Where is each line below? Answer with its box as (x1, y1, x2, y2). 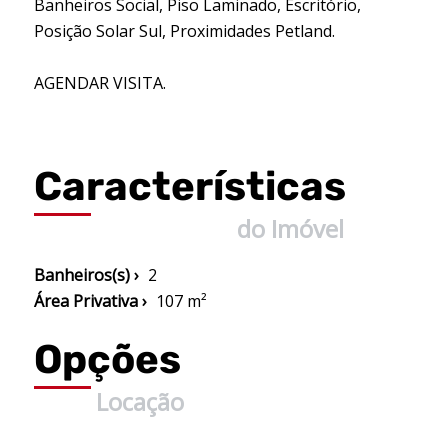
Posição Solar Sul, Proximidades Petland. (33, 20, 335, 42)
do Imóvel (236, 212, 344, 245)
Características (33, 163, 346, 210)
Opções (33, 336, 181, 383)
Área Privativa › (33, 290, 147, 312)
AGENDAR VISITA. (33, 72, 166, 94)
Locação (95, 385, 184, 418)
